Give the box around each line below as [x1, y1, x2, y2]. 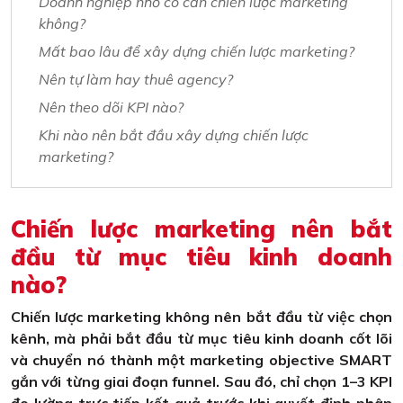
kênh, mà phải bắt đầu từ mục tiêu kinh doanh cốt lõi [11, 329, 392, 348]
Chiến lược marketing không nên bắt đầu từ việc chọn [11, 308, 392, 327]
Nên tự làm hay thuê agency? [39, 70, 233, 89]
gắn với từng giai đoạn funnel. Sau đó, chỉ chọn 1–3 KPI [11, 372, 392, 391]
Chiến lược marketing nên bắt [11, 214, 392, 245]
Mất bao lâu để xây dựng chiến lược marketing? [39, 42, 354, 61]
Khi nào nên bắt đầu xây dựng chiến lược [39, 126, 309, 145]
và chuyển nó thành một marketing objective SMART [11, 351, 392, 370]
